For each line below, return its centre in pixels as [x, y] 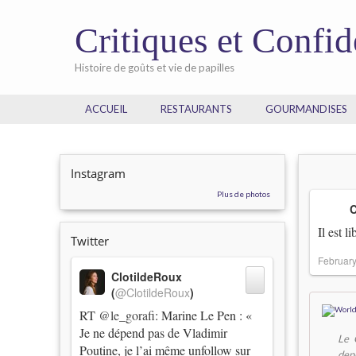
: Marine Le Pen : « [204, 315]
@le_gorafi [127, 315]
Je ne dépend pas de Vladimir [154, 333]
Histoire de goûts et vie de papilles [155, 68]
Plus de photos [244, 194]
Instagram [99, 173]
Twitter [90, 241]
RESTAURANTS [197, 109]
